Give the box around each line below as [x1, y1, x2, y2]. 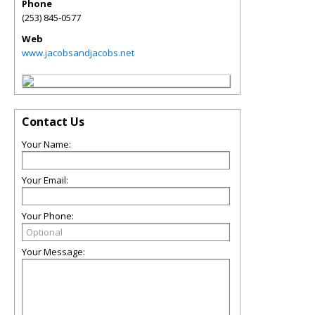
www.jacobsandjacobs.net [22, 46, 134, 59]
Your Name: [22, 138, 71, 150]
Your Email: [22, 174, 68, 186]
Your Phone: [22, 210, 74, 222]
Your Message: [22, 245, 85, 258]
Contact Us [22, 114, 84, 129]
